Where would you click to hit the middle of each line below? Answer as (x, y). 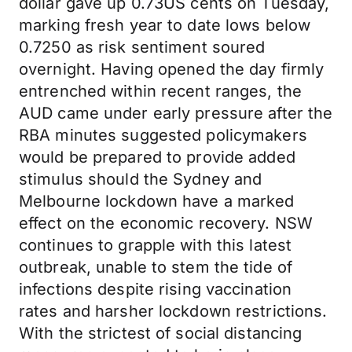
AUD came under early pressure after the (176, 113)
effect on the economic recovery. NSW (166, 223)
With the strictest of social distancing (161, 333)
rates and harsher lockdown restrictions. (173, 311)
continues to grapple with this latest (156, 245)
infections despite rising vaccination (156, 289)
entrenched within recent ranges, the (161, 91)
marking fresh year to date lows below (165, 25)
